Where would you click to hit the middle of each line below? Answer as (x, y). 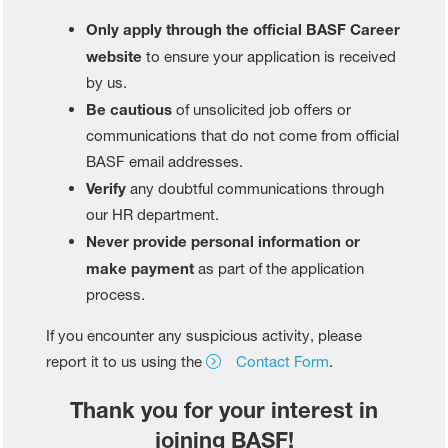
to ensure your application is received (269, 56)
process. (116, 294)
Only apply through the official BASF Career (243, 28)
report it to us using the (126, 361)
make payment (140, 267)
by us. (107, 82)
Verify (106, 187)
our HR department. (153, 214)
